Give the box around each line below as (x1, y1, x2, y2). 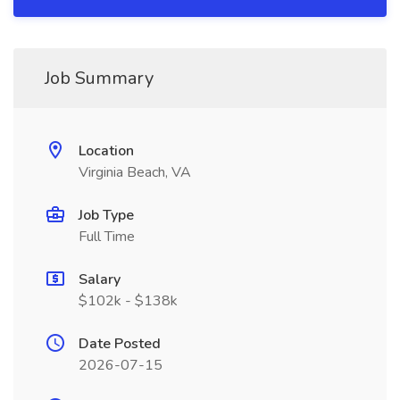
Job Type (79, 205, 134, 225)
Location (79, 141, 134, 161)
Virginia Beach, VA (79, 162, 191, 182)
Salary (79, 270, 121, 289)
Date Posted (79, 334, 161, 354)
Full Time (79, 227, 135, 246)
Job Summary (45, 66, 154, 90)
